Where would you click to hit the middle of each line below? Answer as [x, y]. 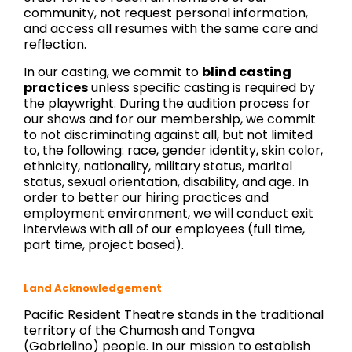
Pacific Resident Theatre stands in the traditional [174, 314]
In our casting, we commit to [113, 71]
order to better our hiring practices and [146, 197]
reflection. [55, 44]
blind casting [247, 71]
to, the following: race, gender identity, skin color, [173, 150]
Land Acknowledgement [93, 288]
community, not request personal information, [166, 13]
